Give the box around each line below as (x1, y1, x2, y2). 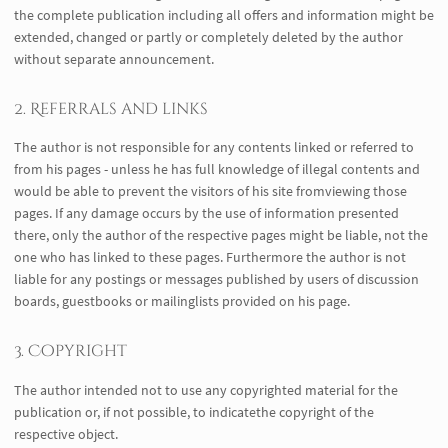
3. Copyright (14, 340, 127, 363)
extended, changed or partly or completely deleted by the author (14, 27, 403, 46)
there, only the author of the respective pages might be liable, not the (14, 226, 428, 245)
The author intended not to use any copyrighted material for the (14, 380, 398, 399)
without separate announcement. (14, 49, 214, 68)
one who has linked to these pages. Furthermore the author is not (14, 248, 406, 267)
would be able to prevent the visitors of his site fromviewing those (14, 182, 407, 201)
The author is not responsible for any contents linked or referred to (14, 138, 414, 157)
